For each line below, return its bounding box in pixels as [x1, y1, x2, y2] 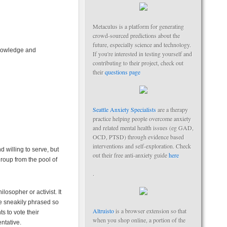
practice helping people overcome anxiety [93, 115, 191, 123]
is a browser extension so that [114, 207, 186, 215]
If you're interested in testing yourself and [93, 50, 192, 58]
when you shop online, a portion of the [93, 216, 185, 224]
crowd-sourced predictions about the [93, 31, 180, 40]
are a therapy [156, 105, 188, 113]
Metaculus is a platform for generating [93, 22, 184, 30]
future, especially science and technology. [93, 41, 191, 49]
